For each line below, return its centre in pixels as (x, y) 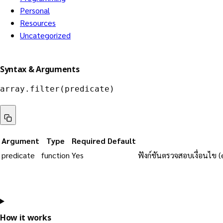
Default (122, 140)
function (56, 155)
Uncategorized (45, 35)
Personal (35, 10)
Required (89, 140)
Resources (38, 23)
